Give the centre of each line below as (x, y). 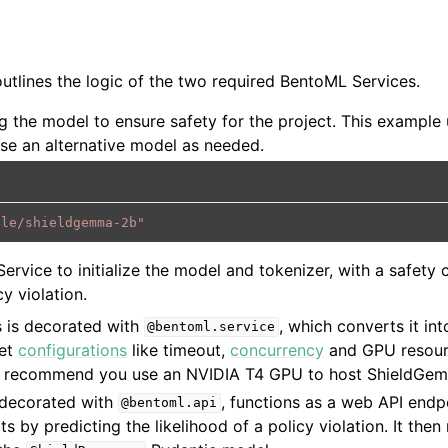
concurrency (277, 349)
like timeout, (179, 349)
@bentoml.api (169, 403)
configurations (73, 349)
